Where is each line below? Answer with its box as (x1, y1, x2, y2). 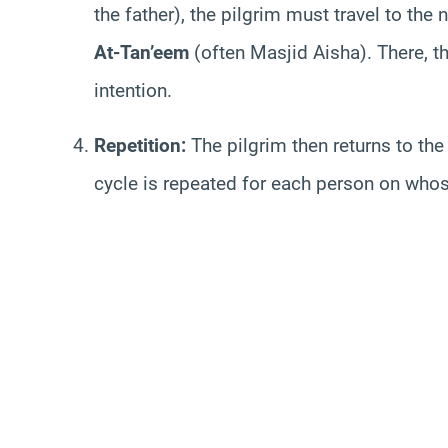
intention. (94, 79, 172, 103)
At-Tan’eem (94, 41, 189, 65)
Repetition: (94, 133, 186, 157)
